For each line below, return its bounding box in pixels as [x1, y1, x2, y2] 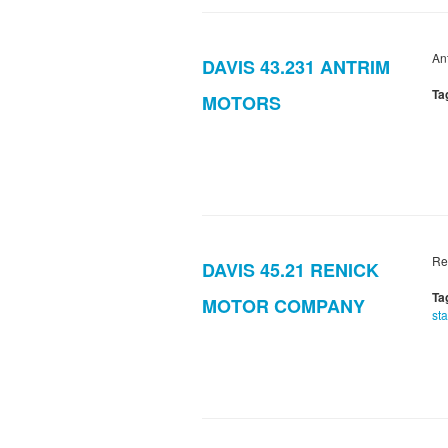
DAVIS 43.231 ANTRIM [202, 54, 390, 81]
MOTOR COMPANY [202, 293, 365, 320]
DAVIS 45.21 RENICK [202, 257, 379, 284]
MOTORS [202, 90, 281, 117]
